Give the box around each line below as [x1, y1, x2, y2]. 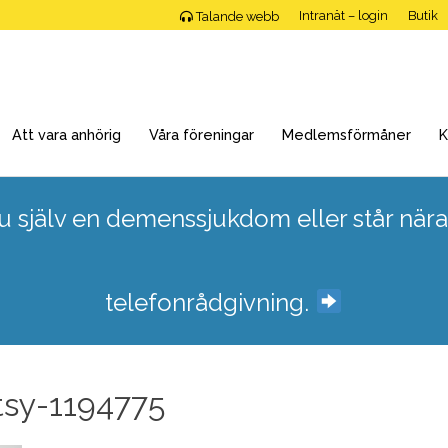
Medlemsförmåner [282, 126, 411, 143]
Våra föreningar [149, 126, 254, 143]
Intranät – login [299, 8, 388, 23]
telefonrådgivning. [105, 288, 316, 317]
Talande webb [196, 8, 279, 24]
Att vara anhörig [12, 126, 121, 143]
